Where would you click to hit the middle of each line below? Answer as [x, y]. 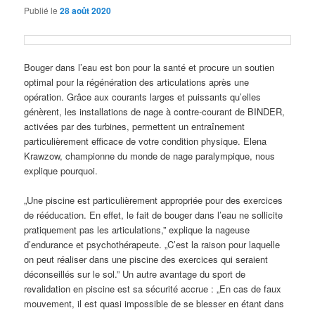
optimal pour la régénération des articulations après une [137, 82]
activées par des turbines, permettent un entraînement [135, 127]
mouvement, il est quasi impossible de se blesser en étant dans [154, 304]
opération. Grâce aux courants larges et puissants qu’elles [143, 97]
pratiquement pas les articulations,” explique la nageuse [137, 230]
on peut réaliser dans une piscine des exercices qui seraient [146, 259]
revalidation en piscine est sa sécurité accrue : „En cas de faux [153, 289]
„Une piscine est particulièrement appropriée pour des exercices [154, 200]
